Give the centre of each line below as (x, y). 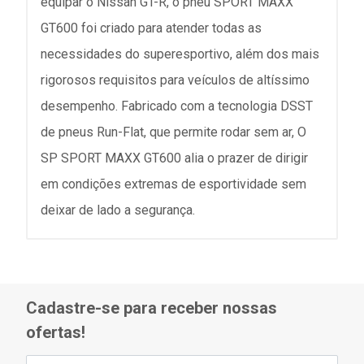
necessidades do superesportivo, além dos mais (180, 54)
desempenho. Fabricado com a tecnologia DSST (177, 106)
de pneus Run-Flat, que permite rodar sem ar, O (173, 132)
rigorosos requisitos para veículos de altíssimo (175, 80)
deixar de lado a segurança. (118, 210)
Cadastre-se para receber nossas (152, 308)
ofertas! (56, 333)
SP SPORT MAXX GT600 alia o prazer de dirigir (174, 158)
